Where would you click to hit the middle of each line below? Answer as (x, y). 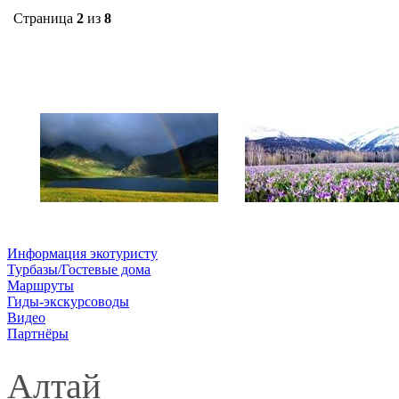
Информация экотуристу (82, 253)
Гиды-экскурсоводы (68, 301)
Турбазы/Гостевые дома (79, 269)
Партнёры (38, 333)
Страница (45, 18)
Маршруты (41, 285)
